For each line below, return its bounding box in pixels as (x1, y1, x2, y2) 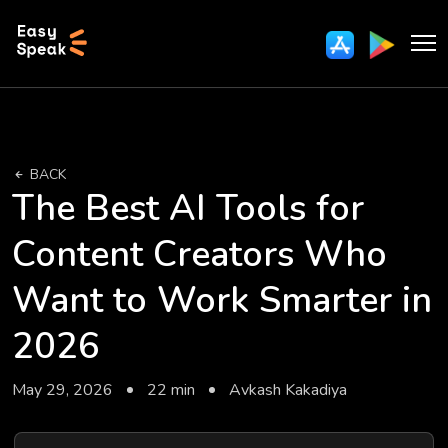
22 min (147, 379, 195, 401)
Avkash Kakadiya (229, 379, 347, 401)
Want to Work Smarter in (12, 276, 432, 325)
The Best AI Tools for (12, 184, 364, 233)
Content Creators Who (12, 230, 387, 279)
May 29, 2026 (12, 379, 117, 401)
